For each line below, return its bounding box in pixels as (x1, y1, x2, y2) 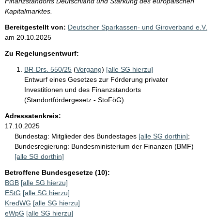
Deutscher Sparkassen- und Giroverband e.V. (68, 23, 207, 31)
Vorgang (76, 65, 102, 73)
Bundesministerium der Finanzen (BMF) (71, 142, 194, 150)
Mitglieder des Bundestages (51, 132, 139, 140)
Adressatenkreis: (5, 111, 61, 120)
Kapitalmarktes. (5, 7, 52, 15)
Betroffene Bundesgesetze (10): (5, 168, 110, 176)
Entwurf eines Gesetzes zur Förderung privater (24, 75, 168, 83)
